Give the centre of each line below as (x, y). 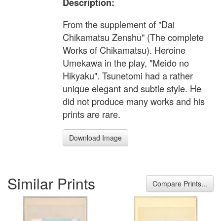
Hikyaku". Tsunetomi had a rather (128, 76)
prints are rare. (92, 114)
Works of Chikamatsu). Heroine (124, 50)
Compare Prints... (180, 183)
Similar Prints (51, 183)
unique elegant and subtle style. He (132, 89)
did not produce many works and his (134, 101)
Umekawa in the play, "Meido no (126, 63)
